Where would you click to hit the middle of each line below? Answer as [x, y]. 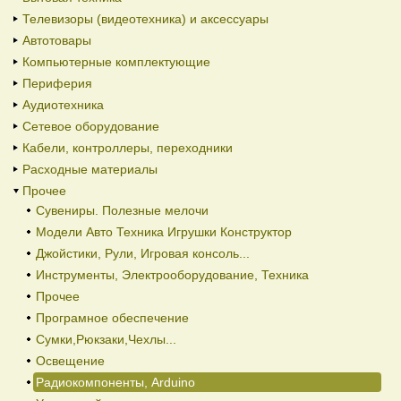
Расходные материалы [90, 170]
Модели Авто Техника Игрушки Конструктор [164, 232]
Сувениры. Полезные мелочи [122, 211]
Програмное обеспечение [112, 318]
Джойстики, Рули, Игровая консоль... [143, 254]
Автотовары [57, 41]
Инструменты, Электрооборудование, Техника [172, 275]
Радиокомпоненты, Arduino [115, 383]
